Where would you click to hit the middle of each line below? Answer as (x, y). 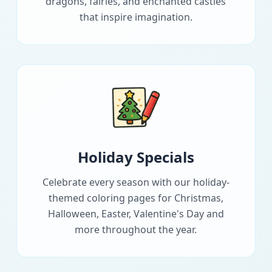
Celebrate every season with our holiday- (136, 182)
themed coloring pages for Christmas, (136, 198)
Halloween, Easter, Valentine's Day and (136, 214)
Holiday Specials (136, 157)
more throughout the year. (136, 230)
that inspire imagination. (136, 17)
